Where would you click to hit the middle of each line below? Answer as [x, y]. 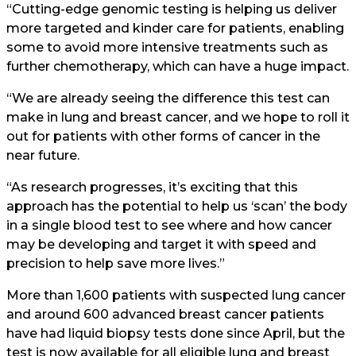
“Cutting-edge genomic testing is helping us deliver [172, 9]
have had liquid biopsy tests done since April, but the [176, 333]
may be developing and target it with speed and [161, 244]
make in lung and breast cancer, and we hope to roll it [178, 117]
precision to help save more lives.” [116, 263]
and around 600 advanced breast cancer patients [165, 314]
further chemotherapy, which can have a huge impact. [178, 66]
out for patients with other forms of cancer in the [163, 136]
